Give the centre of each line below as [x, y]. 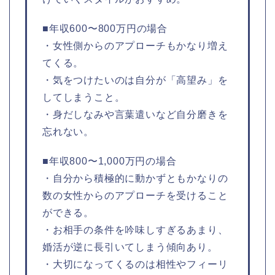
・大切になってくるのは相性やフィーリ [135, 264]
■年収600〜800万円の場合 [105, 28]
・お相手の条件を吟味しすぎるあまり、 [135, 230]
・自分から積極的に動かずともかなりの [135, 178]
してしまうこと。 [84, 97]
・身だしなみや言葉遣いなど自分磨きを [135, 114]
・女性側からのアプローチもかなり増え [135, 45]
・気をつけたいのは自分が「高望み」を [135, 80]
